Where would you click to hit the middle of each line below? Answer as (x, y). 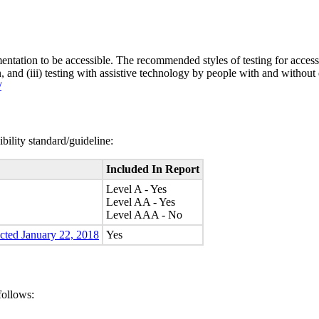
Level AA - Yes (141, 202)
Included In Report (153, 169)
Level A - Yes (136, 189)
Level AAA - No (144, 215)
